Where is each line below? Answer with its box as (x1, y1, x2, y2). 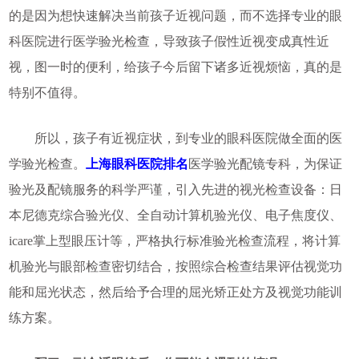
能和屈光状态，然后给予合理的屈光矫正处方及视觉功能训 (8, 285, 342, 300)
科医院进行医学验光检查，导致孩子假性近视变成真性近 (8, 34, 329, 49)
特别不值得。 (8, 86, 86, 100)
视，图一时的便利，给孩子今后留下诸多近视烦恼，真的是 (8, 60, 342, 75)
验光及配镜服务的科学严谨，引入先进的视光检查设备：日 (8, 183, 342, 197)
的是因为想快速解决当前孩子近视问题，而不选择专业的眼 (8, 9, 342, 23)
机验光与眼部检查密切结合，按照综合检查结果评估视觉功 (8, 260, 342, 274)
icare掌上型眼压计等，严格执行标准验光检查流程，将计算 (8, 234, 341, 248)
